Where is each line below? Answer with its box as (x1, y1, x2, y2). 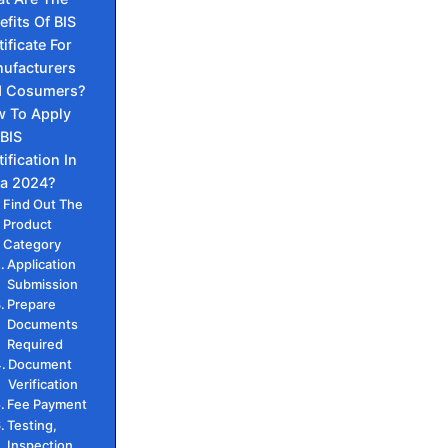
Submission (7, 276, 79, 292)
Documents (7, 316, 79, 332)
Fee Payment (7, 396, 88, 412)
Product (3, 216, 53, 232)
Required (7, 336, 64, 352)
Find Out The (3, 196, 84, 212)
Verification (8, 376, 79, 392)
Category (3, 236, 62, 252)
